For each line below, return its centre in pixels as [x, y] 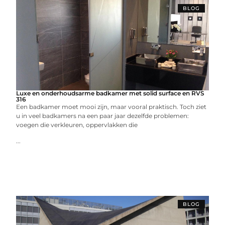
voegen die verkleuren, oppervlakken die [77, 125]
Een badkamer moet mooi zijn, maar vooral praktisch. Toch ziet [111, 107]
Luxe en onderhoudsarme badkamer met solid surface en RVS [110, 93]
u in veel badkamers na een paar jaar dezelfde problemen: [103, 116]
